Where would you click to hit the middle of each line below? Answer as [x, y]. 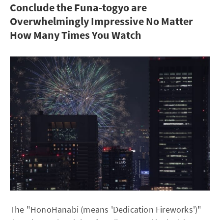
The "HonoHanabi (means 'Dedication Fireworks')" [106, 209]
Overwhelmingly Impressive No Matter [101, 21]
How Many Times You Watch [76, 35]
